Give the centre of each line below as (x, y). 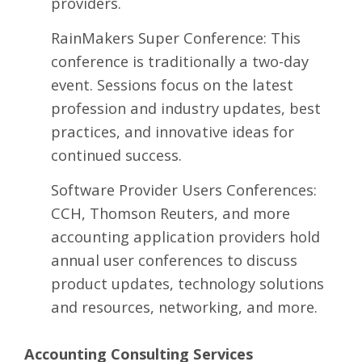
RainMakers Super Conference (157, 37)
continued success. (116, 154)
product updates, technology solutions (187, 283)
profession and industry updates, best (185, 107)
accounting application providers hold (185, 236)
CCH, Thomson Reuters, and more (170, 213)
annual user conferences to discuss (174, 259)
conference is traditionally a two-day (179, 61)
